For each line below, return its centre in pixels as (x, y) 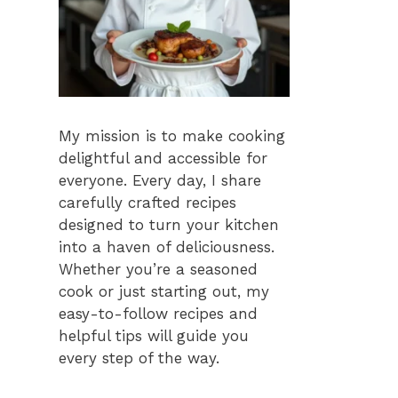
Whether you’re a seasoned (158, 270)
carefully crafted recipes (147, 203)
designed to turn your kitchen (169, 225)
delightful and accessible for (163, 159)
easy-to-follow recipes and (158, 314)
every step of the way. (139, 358)
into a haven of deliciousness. (167, 247)
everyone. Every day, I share (160, 181)
